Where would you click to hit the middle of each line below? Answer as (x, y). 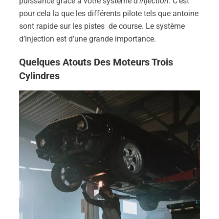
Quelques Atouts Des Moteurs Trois (96, 62)
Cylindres (39, 76)
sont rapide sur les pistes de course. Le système (102, 26)
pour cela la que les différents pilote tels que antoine (109, 13)
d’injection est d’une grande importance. (88, 39)
